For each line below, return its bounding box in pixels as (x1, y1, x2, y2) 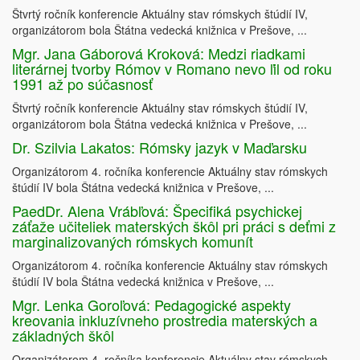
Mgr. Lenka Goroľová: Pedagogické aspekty (12, 294, 291, 316)
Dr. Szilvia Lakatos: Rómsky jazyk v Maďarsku (12, 137, 307, 158)
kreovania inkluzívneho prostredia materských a (12, 309, 317, 331)
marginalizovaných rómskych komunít (12, 231, 253, 252)
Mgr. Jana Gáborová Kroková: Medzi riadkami (12, 43, 305, 64)
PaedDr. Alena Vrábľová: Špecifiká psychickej (12, 200, 302, 222)
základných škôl (12, 325, 114, 346)
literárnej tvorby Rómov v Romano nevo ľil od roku (12, 58, 332, 80)
